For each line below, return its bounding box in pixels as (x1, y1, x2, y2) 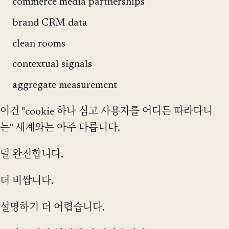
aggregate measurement (12, 80, 117, 91)
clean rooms (12, 38, 65, 49)
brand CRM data (12, 17, 87, 28)
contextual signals (12, 59, 92, 70)
